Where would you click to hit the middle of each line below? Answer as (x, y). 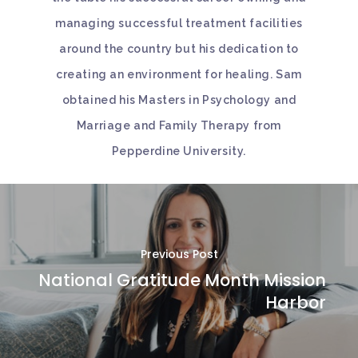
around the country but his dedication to (179, 48)
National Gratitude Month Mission (182, 280)
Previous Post (179, 255)
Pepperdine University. (179, 151)
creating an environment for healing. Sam (179, 74)
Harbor (295, 303)
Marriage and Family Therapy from (179, 125)
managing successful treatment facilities (179, 23)
